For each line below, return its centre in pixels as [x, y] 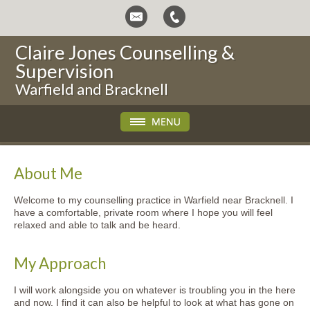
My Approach [60, 263]
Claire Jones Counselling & [125, 52]
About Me [48, 173]
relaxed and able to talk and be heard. [97, 225]
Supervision [65, 71]
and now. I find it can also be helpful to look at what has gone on [154, 302]
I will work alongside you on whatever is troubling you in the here [155, 290]
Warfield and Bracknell [92, 89]
